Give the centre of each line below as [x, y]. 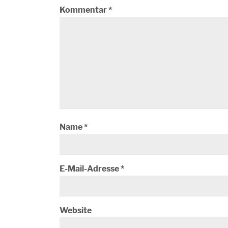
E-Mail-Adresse [90, 169]
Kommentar [84, 10]
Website [76, 210]
